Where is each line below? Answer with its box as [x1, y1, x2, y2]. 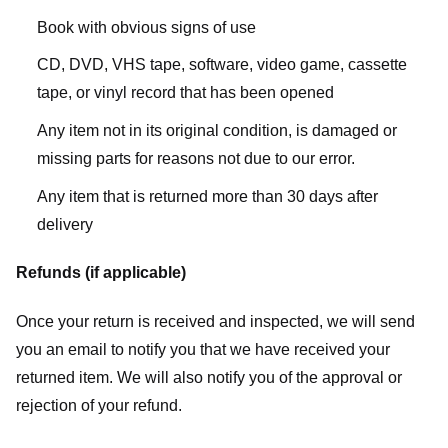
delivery [36, 215, 93, 233]
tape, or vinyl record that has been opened [36, 84, 334, 102]
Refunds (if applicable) [16, 264, 186, 282]
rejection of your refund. [16, 397, 182, 415]
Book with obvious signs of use [36, 18, 256, 36]
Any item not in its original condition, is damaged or [36, 121, 397, 139]
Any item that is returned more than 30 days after [36, 187, 378, 205]
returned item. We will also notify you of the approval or [16, 369, 402, 387]
